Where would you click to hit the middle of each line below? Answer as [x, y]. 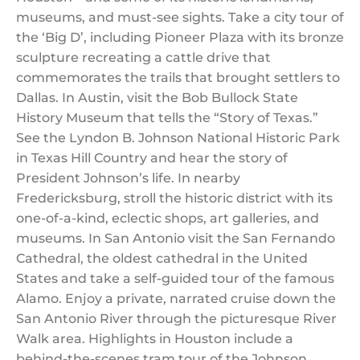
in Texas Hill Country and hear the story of [152, 158]
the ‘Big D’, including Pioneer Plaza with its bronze [180, 37]
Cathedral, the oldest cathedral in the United [162, 258]
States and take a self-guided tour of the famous [175, 278]
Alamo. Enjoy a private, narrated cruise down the [176, 299]
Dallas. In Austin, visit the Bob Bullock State [157, 98]
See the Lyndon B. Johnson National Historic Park [178, 138]
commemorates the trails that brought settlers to [178, 78]
